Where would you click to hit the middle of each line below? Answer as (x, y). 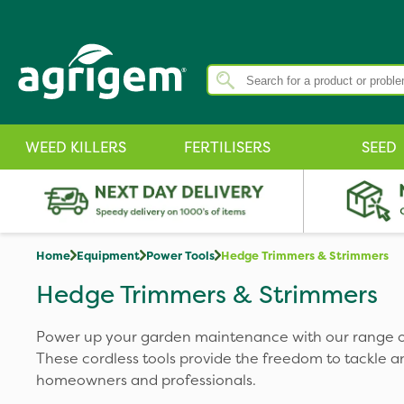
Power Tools (180, 255)
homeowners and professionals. (146, 380)
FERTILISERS (227, 147)
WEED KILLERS (76, 147)
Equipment (108, 255)
